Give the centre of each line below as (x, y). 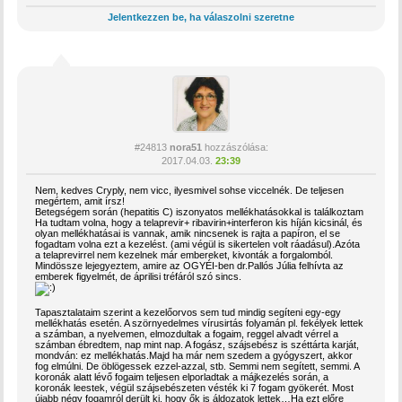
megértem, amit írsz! (80, 201)
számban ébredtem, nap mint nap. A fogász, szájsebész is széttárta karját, (197, 345)
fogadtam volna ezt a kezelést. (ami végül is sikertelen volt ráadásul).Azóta (198, 244)
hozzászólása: (235, 147)
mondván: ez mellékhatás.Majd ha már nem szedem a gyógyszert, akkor (194, 355)
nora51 (185, 147)
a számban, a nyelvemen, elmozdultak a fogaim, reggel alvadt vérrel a (187, 334)
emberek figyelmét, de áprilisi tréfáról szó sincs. (139, 276)
